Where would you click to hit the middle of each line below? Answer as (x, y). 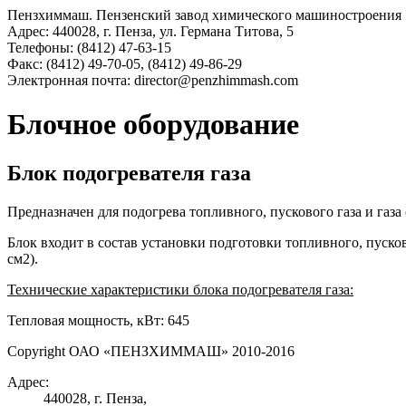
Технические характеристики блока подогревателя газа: (180, 289)
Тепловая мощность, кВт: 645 (98, 320)
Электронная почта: (71, 80)
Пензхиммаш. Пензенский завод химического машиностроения (204, 15)
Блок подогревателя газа (129, 173)
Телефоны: (42, 48)
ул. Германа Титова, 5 (227, 31)
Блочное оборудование (153, 125)
